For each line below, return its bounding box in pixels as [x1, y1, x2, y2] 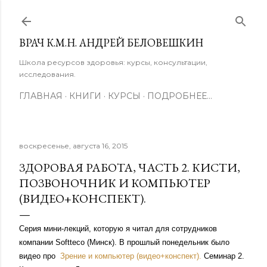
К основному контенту [77, 7, 190, 23]
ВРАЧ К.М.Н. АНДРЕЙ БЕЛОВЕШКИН [19, 36, 203, 49]
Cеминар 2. [201, 252, 244, 260]
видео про [19, 252, 58, 260]
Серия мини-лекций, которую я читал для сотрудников [19, 224, 217, 233]
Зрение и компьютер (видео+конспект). [58, 252, 201, 260]
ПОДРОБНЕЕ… [147, 91, 212, 101]
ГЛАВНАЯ [19, 91, 63, 101]
